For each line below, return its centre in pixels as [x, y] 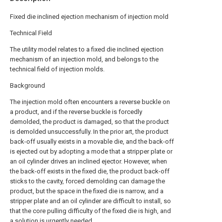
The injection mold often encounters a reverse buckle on [90, 102]
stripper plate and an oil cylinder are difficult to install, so [90, 201]
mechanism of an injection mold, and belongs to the [84, 59]
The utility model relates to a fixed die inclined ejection [87, 49]
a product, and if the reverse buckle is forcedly [76, 112]
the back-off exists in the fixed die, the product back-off [90, 171]
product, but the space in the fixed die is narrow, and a [87, 191]
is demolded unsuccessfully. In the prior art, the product [89, 132]
